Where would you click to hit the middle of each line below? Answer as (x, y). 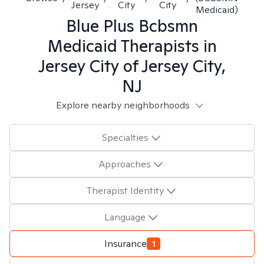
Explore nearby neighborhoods (123, 105)
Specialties (125, 137)
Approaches (125, 164)
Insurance (125, 243)
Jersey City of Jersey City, (132, 66)
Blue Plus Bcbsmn (132, 26)
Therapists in (167, 46)
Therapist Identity (125, 190)
